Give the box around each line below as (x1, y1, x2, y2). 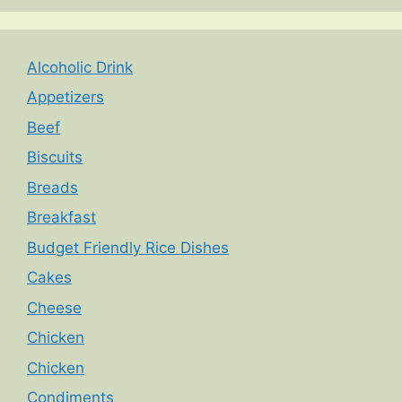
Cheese (27, 298, 82, 317)
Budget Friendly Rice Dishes (27, 238, 229, 257)
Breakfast (27, 208, 96, 227)
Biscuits (27, 148, 83, 167)
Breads (27, 178, 78, 197)
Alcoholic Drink (27, 57, 133, 76)
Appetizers (27, 88, 104, 107)
